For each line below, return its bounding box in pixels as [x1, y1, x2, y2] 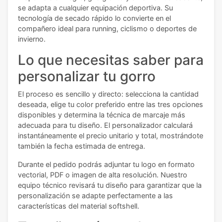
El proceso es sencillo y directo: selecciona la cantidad [18, 89, 199, 98]
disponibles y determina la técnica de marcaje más [18, 110, 185, 119]
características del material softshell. [18, 201, 139, 210]
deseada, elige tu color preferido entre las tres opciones [18, 100, 203, 109]
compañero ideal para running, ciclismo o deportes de [18, 24, 197, 33]
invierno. [18, 34, 46, 43]
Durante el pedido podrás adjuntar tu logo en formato [18, 160, 195, 168]
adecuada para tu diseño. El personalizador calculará [18, 120, 193, 129]
